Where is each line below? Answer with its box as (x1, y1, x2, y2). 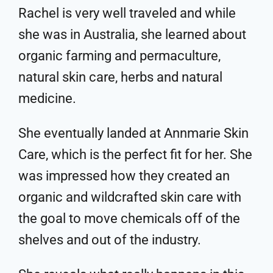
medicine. (18, 90, 76, 106)
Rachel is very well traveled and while (18, 5, 236, 21)
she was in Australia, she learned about (18, 26, 246, 42)
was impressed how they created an (18, 168, 230, 183)
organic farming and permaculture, (18, 48, 221, 63)
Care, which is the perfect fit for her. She (18, 146, 252, 162)
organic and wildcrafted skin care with (18, 189, 241, 205)
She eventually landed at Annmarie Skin (18, 125, 249, 141)
